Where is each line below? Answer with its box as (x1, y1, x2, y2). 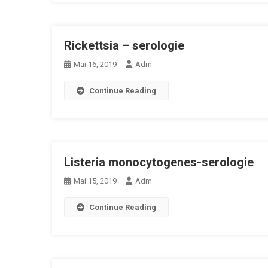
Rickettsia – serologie (64, 38, 184, 53)
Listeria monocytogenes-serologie (64, 155, 254, 169)
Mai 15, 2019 (74, 176, 117, 185)
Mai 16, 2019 (74, 60, 117, 69)
